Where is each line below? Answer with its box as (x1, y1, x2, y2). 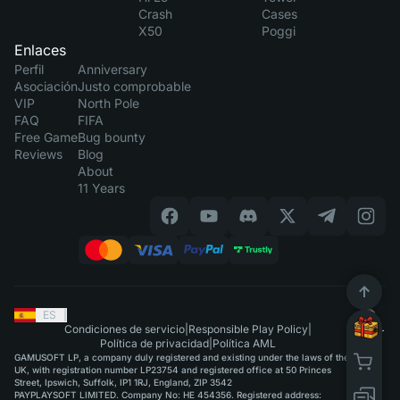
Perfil (14, 62, 44, 78)
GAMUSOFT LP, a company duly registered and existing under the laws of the (14, 352, 349, 363)
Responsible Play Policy (187, 322, 308, 337)
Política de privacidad (99, 337, 209, 351)
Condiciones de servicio (63, 322, 185, 337)
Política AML (212, 337, 276, 351)
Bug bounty (78, 129, 146, 146)
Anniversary (78, 62, 147, 78)
